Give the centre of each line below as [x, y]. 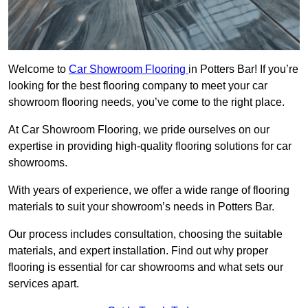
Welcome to [38, 69]
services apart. [44, 284]
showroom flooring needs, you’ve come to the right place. [146, 102]
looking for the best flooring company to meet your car [138, 86]
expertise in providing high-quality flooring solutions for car [150, 146]
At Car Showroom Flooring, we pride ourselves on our [139, 130]
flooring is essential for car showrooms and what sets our [146, 267]
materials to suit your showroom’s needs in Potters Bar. [141, 207]
